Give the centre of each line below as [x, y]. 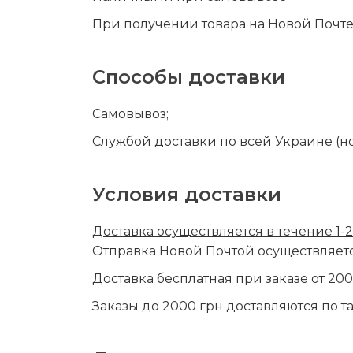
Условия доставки [187, 194]
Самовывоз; [130, 113]
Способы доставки [189, 76]
